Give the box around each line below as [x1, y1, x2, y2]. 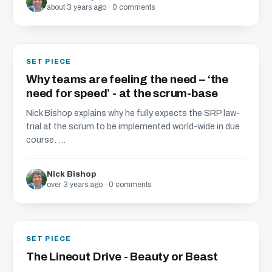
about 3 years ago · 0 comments [47, 3, 155, 12]
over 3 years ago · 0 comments [47, 180, 151, 189]
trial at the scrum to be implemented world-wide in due [26, 121, 240, 131]
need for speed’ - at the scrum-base [26, 87, 218, 100]
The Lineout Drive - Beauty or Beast [26, 250, 218, 263]
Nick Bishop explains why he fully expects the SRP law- [26, 108, 240, 118]
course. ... [26, 135, 66, 144]
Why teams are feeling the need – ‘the [26, 73, 228, 86]
